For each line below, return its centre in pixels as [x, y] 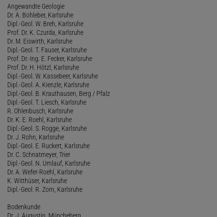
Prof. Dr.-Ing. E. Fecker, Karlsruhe [50, 58]
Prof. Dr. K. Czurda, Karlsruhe [45, 32]
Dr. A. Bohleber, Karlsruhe [40, 15]
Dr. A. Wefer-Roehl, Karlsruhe [45, 172]
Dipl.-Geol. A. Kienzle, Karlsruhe [48, 85]
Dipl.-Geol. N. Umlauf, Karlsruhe [49, 163]
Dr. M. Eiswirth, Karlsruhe [40, 41]
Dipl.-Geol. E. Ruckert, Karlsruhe [48, 146]
